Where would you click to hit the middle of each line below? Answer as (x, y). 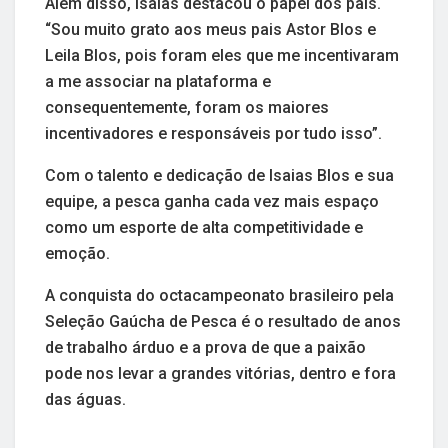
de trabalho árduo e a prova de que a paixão (205, 347)
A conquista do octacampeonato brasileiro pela (219, 295)
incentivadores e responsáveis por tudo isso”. (213, 133)
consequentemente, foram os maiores (187, 107)
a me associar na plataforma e (158, 81)
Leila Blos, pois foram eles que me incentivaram (222, 55)
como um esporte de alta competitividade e (204, 227)
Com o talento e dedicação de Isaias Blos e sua (219, 175)
